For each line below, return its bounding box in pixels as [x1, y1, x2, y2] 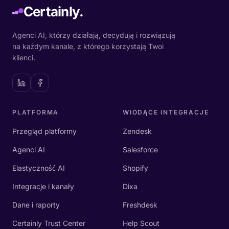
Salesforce [123, 145, 158, 154]
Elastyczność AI [12, 164, 65, 172]
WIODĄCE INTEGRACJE [123, 108, 209, 116]
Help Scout [123, 219, 159, 227]
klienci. [12, 53, 35, 62]
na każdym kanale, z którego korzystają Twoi [12, 42, 164, 51]
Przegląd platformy [12, 127, 77, 135]
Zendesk [123, 127, 152, 135]
